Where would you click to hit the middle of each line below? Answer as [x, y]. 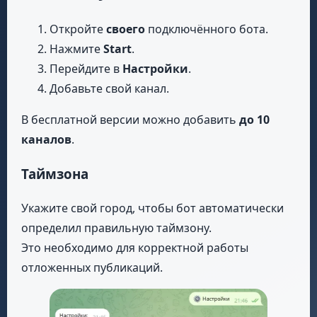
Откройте [78, 29]
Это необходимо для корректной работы [135, 248]
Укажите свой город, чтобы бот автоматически [152, 208]
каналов [46, 139]
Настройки [155, 68]
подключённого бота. [207, 29]
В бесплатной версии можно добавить [130, 119]
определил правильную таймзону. [116, 228]
